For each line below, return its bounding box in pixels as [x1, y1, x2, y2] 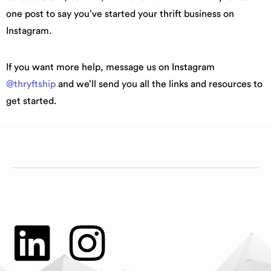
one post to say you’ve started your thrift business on [6, 8, 234, 19]
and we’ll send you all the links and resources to [56, 79, 263, 89]
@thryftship [6, 79, 56, 89]
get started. [6, 96, 56, 106]
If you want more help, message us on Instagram [6, 62, 215, 72]
